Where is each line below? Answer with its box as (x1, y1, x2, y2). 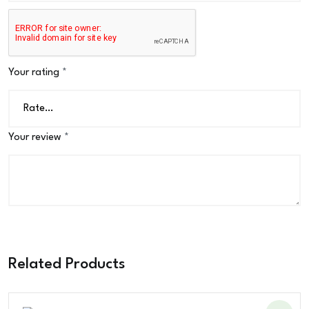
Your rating (8, 68, 62, 79)
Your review (8, 132, 64, 143)
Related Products (8, 257, 126, 272)
